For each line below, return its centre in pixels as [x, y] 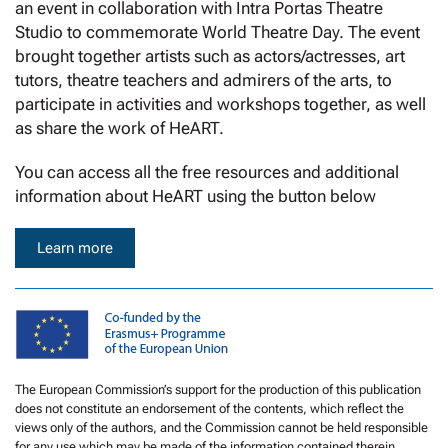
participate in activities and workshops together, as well [220, 104]
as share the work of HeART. [119, 128]
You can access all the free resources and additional [207, 172]
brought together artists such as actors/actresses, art [210, 56]
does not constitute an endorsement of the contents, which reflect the [209, 409]
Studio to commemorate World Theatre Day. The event [217, 32]
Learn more [75, 248]
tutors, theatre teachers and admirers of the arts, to [203, 80]
